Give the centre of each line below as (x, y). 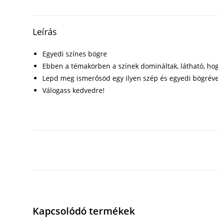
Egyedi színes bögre (75, 54)
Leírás (45, 32)
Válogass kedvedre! (74, 90)
